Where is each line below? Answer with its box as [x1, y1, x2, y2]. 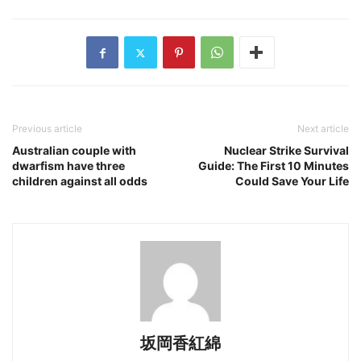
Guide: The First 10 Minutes [198, 159, 349, 173]
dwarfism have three [12, 159, 125, 173]
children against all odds [12, 174, 147, 189]
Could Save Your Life [235, 174, 349, 189]
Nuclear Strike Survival [224, 143, 349, 158]
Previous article [12, 122, 82, 135]
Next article [297, 122, 349, 135]
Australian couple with [12, 143, 136, 158]
